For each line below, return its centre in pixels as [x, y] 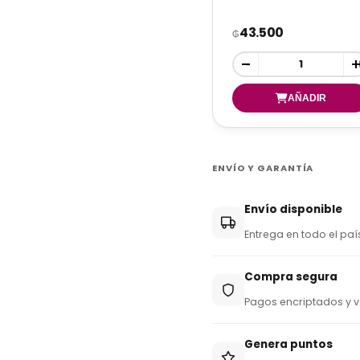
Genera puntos [288, 344]
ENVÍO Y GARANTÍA [263, 168]
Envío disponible [293, 209]
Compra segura [291, 277]
